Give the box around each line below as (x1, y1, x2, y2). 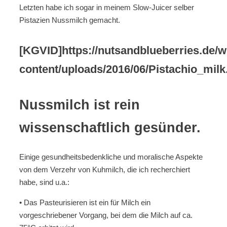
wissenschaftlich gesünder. (19, 120, 201, 135)
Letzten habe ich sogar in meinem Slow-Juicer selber (19, 3, 194, 12)
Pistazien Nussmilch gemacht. (19, 16, 120, 25)
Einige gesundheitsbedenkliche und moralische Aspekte (19, 152, 203, 161)
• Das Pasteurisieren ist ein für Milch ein (19, 198, 150, 207)
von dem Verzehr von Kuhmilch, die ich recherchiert (19, 165, 190, 174)
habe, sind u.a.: (19, 177, 69, 186)
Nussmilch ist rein (19, 97, 140, 112)
